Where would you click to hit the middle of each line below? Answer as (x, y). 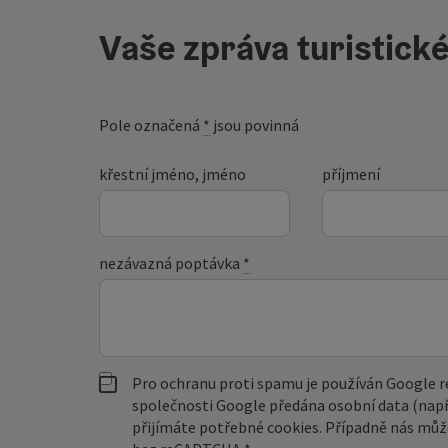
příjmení (350, 173)
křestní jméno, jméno (173, 173)
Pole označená (151, 124)
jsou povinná (255, 124)
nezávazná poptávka (171, 262)
